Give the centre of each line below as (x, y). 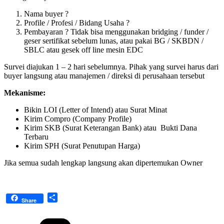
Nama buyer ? (46, 13)
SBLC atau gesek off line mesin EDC (83, 49)
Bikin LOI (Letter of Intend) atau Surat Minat (95, 109)
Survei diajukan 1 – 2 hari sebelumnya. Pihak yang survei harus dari (111, 66)
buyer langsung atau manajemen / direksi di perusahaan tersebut (104, 75)
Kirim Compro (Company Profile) (78, 118)
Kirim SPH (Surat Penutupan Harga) (82, 145)
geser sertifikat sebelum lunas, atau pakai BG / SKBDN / (114, 40)
